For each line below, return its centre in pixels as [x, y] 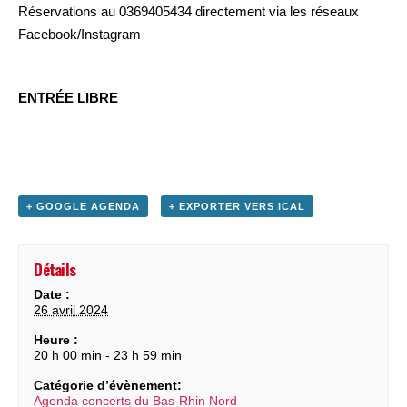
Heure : [56, 340]
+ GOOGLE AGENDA [83, 207]
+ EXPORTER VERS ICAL [237, 207]
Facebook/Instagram [79, 35]
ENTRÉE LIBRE [68, 98]
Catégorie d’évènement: [108, 386]
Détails [55, 270]
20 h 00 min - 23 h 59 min [108, 356]
